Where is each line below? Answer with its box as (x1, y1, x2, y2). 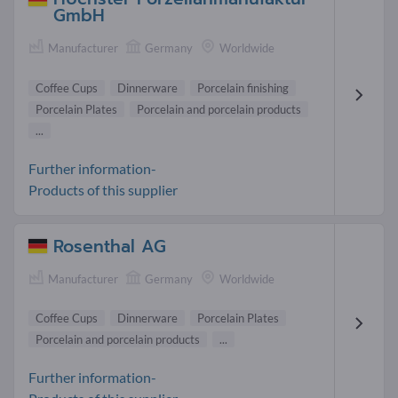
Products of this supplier (28, 180, 178, 198)
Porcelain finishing (197, 80, 289, 95)
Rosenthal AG (53, 233, 166, 259)
